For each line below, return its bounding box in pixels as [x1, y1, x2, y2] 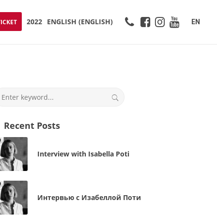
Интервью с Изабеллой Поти [37, 193, 141, 202]
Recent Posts [3, 120, 60, 131]
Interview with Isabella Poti [37, 149, 129, 158]
